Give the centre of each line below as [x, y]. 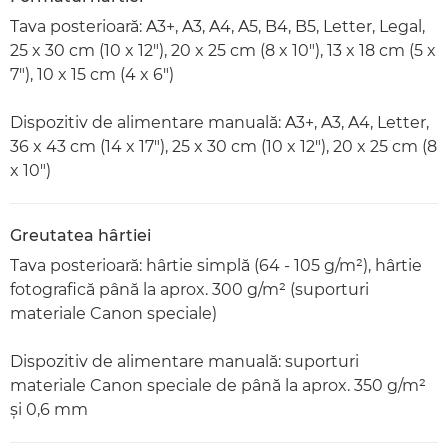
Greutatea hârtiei [80, 235]
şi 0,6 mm [49, 409]
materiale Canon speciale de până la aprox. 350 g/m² [218, 385]
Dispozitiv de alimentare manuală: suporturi [184, 361]
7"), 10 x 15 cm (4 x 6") [92, 74]
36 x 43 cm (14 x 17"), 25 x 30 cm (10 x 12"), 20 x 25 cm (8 [223, 146]
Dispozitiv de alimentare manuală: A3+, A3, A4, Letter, [219, 122]
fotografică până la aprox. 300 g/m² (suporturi [189, 289]
